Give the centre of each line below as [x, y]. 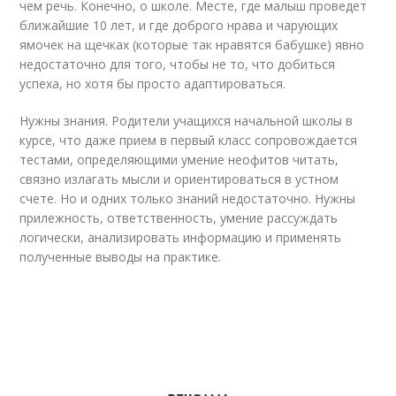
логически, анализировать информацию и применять [181, 237]
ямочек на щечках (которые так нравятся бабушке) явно [192, 45]
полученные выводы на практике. [121, 257]
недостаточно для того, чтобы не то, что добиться [178, 64]
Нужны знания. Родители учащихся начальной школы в [187, 121]
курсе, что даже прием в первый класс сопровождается [189, 140]
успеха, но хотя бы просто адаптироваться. [153, 84]
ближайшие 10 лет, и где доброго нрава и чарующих [179, 25]
